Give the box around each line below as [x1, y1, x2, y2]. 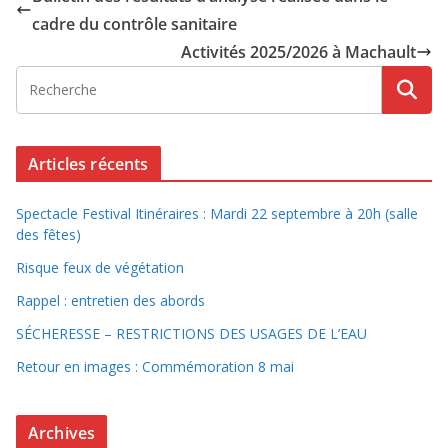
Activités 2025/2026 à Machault [181, 40, 416, 63]
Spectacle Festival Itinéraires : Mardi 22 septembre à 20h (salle [16, 203, 418, 223]
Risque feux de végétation [16, 257, 184, 277]
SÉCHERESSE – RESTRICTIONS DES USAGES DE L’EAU [16, 323, 367, 343]
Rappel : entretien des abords [16, 290, 205, 310]
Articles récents [28, 152, 149, 175]
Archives [28, 421, 96, 444]
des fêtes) [16, 224, 81, 244]
